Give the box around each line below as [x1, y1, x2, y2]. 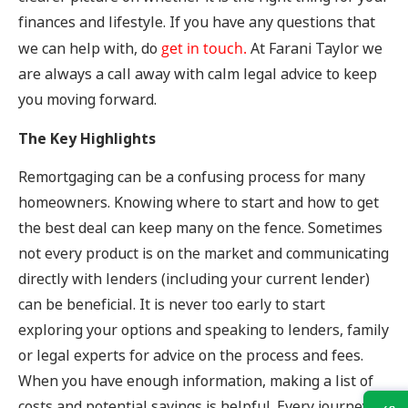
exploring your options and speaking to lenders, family [18, 320, 389, 342]
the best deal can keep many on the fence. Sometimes [18, 218, 382, 240]
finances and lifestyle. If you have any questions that [18, 12, 375, 34]
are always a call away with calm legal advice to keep [18, 64, 377, 86]
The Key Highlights [18, 127, 156, 149]
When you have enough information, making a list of [18, 371, 373, 393]
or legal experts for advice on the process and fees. [18, 345, 363, 367]
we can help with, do [18, 38, 158, 60]
